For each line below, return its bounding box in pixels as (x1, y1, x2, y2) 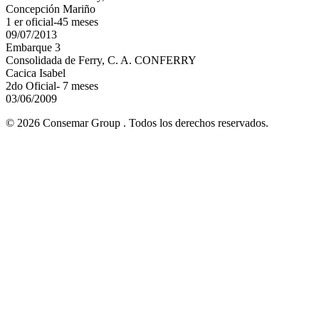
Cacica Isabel (6, 66, 66, 79)
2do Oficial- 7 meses (6, 79, 98, 92)
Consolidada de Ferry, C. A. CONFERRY (6, 53, 197, 66)
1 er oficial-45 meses (6, 15, 98, 28)
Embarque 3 (6, 41, 61, 53)
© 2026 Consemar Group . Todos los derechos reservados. (6, 116, 268, 129)
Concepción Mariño (6, 2, 95, 15)
